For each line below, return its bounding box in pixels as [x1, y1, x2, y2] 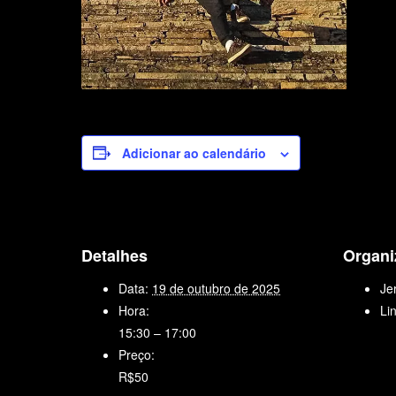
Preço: [118, 345, 155, 363]
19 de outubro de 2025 [152, 278, 280, 297]
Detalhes [81, 243, 148, 267]
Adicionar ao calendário [122, 143, 266, 162]
